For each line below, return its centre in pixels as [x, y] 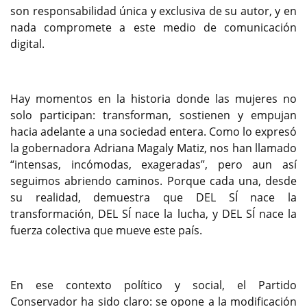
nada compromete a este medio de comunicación [153, 28]
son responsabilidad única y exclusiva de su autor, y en [153, 11]
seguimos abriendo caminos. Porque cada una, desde [153, 181]
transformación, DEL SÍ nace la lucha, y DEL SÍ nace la [153, 214]
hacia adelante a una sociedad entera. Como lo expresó [153, 132]
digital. [27, 44]
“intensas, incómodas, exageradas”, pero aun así [153, 165]
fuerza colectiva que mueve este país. [106, 231]
